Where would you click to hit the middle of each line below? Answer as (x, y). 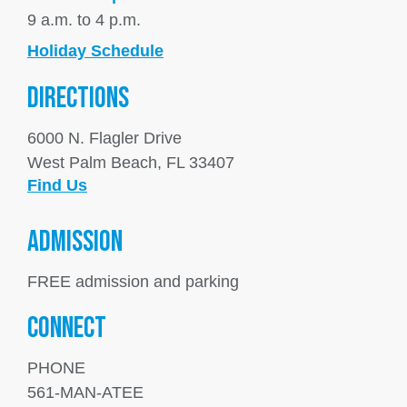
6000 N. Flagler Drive (104, 138)
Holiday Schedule (95, 51)
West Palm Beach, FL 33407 (131, 162)
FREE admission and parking (133, 281)
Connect (67, 328)
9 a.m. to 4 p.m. (84, 20)
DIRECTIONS (78, 99)
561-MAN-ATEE (85, 392)
